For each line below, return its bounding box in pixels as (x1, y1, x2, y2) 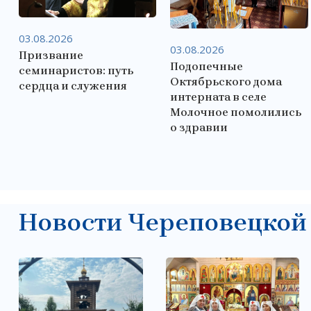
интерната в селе (170, 90, 267, 104)
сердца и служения (19, 78, 127, 92)
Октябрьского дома (170, 75, 283, 89)
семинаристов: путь (19, 63, 133, 77)
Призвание (19, 48, 83, 62)
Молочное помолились (170, 106, 302, 119)
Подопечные (170, 60, 244, 74)
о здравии (170, 121, 228, 135)
